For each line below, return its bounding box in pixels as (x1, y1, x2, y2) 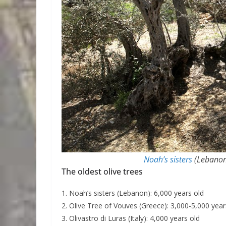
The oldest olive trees (62, 166, 143, 178)
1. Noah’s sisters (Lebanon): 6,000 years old (62, 188, 204, 198)
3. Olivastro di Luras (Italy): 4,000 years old (62, 213, 200, 223)
